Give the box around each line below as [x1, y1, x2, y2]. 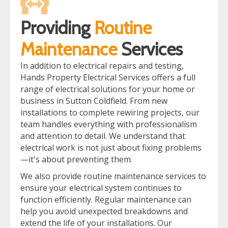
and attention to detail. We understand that [20, 130, 185, 141]
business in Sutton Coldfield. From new [20, 95, 167, 106]
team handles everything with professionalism [20, 118, 197, 130]
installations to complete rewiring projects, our [20, 106, 199, 118]
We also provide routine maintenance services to [20, 170, 206, 182]
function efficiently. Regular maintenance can [20, 193, 191, 205]
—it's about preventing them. [20, 153, 132, 165]
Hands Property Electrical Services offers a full [20, 71, 195, 83]
